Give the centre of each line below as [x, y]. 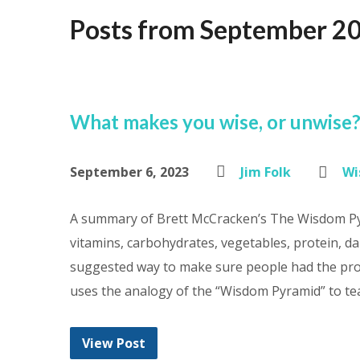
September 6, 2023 [129, 172]
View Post [114, 343]
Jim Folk [266, 172]
